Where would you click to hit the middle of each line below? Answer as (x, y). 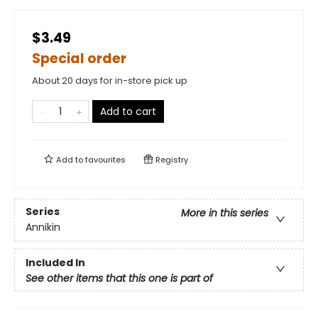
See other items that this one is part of (119, 278)
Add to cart (128, 111)
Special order (79, 59)
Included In (55, 262)
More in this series (225, 213)
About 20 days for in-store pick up (110, 81)
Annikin (43, 227)
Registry (171, 160)
